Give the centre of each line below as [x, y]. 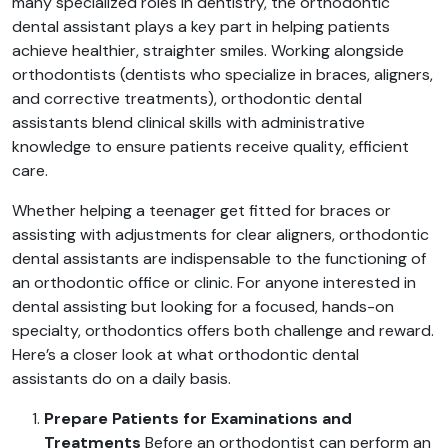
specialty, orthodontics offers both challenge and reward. [223, 330]
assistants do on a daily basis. [121, 378]
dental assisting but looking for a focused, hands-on [203, 306]
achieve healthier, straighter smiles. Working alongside [208, 50]
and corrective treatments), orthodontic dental [187, 98]
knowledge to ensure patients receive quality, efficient [210, 146]
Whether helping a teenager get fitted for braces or [201, 210]
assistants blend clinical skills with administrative [188, 122]
